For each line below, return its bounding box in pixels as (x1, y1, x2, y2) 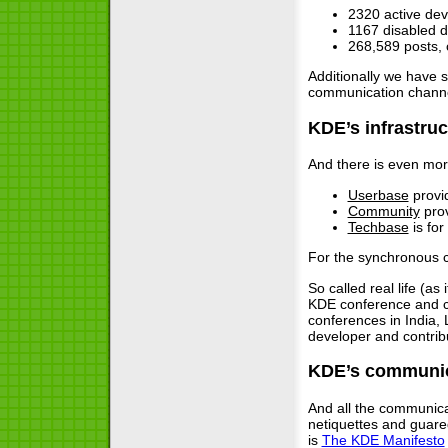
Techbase (347, 218, 409, 235)
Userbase (347, 186, 409, 203)
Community (347, 202, 420, 219)
